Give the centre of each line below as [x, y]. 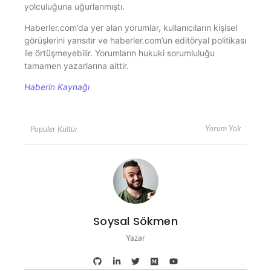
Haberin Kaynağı [57, 87]
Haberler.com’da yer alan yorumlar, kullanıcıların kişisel [131, 27]
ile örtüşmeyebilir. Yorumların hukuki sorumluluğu [119, 53]
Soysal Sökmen [135, 221]
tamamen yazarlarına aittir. [77, 65]
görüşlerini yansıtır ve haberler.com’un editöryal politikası [135, 40]
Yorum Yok [223, 129]
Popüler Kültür [54, 129]
